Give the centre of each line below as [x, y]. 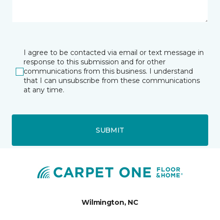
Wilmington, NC [110, 202]
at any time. [44, 90]
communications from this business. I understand [108, 71]
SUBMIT [110, 130]
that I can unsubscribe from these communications [112, 81]
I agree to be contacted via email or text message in [114, 53]
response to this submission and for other [95, 62]
